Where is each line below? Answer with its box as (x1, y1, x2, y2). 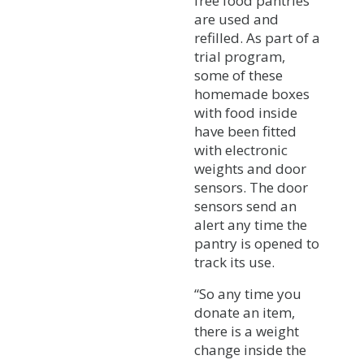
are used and (194, 9, 279, 28)
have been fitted (194, 121, 297, 141)
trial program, (194, 46, 285, 66)
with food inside (194, 102, 297, 122)
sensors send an (194, 196, 297, 215)
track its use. (194, 252, 275, 271)
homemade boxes (194, 84, 310, 103)
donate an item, (194, 302, 295, 322)
